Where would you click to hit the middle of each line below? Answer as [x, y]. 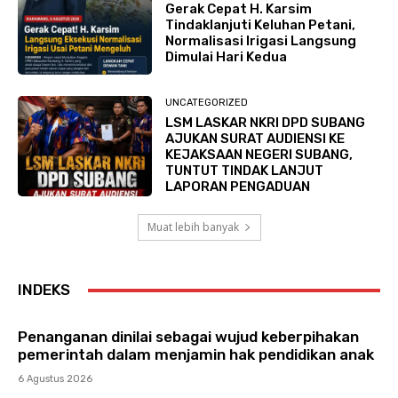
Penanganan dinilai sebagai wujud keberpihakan [188, 337]
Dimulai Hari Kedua [226, 57]
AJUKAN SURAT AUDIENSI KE [255, 139]
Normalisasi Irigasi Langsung [260, 41]
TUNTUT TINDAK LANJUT [244, 171]
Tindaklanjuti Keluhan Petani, [260, 25]
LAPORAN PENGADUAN [237, 187]
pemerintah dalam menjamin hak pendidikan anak [196, 355]
